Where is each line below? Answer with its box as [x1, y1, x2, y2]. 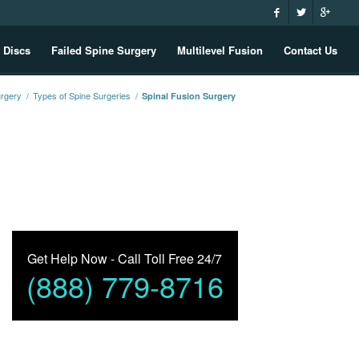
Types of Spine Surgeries [33, 89, 131, 102]
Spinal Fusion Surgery [142, 90, 236, 102]
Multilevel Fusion [177, 42, 264, 58]
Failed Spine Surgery [51, 42, 157, 58]
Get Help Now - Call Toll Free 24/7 [27, 248, 223, 268]
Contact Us [284, 42, 338, 58]
